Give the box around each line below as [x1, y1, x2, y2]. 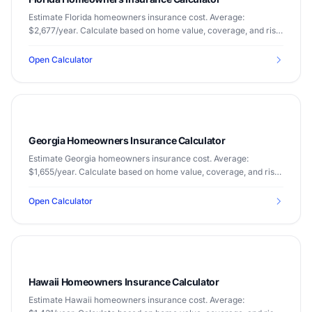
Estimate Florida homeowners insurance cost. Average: [29, 12, 244, 22]
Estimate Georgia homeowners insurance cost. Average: [29, 153, 249, 164]
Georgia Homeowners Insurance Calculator [29, 134, 226, 146]
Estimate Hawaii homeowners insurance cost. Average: [29, 295, 244, 305]
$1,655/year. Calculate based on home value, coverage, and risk [29, 166, 279, 177]
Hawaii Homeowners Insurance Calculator [29, 276, 219, 288]
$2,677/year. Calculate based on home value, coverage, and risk [29, 25, 281, 36]
